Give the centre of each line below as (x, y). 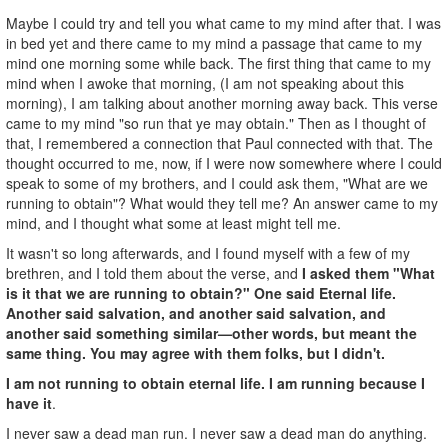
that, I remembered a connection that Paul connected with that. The (219, 142)
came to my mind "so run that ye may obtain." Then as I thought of (216, 122)
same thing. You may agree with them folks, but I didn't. (195, 352)
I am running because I (347, 382)
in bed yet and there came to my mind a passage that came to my (214, 42)
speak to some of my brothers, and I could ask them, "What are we (217, 182)
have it (29, 402)
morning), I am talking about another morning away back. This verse (222, 102)
